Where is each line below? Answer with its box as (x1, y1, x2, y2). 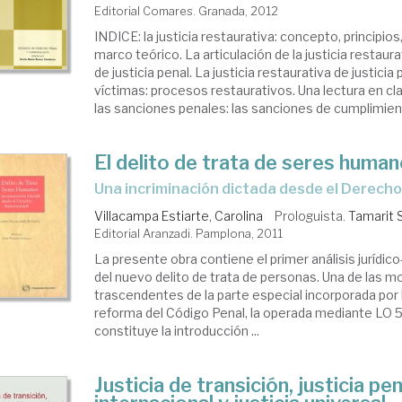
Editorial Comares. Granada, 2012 (94, 3, 279, 18)
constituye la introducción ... (94, 322, 260, 338)
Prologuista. (275, 207, 349, 223)
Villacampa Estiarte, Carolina (94, 207, 264, 223)
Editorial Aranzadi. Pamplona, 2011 (94, 225, 284, 240)
